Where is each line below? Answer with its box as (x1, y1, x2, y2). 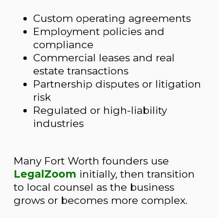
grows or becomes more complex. (14, 194, 187, 206)
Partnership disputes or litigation (33, 78, 201, 90)
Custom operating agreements (33, 12, 191, 24)
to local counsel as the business (14, 181, 174, 193)
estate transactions (33, 65, 128, 77)
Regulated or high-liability (33, 104, 167, 116)
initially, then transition (76, 168, 195, 180)
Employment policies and (33, 25, 164, 37)
